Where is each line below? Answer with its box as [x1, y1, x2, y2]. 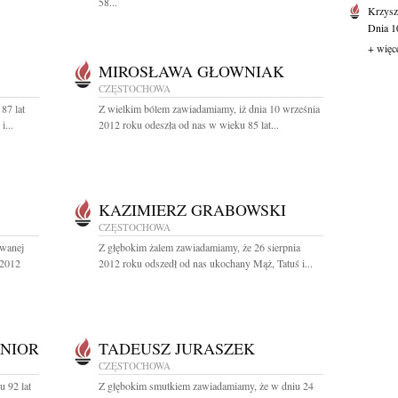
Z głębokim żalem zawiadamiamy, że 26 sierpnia [99, 240, 300, 254]
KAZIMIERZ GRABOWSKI [99, 199, 286, 220]
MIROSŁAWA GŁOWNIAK [99, 60, 284, 82]
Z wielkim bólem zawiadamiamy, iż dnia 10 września [99, 101, 320, 115]
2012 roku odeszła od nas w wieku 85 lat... [99, 117, 279, 131]
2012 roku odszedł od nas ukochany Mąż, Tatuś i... [99, 256, 313, 270]
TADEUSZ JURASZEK [99, 338, 255, 359]
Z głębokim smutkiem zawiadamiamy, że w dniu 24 [99, 378, 314, 393]
